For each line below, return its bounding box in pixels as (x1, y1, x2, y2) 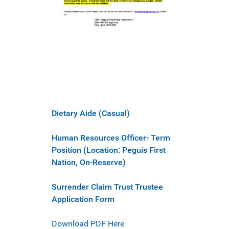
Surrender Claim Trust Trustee (52, 182, 163, 192)
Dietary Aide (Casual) (52, 108, 130, 119)
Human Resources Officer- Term (52, 133, 170, 143)
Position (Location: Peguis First (52, 145, 166, 155)
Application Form (52, 194, 114, 204)
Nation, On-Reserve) (52, 157, 126, 168)
